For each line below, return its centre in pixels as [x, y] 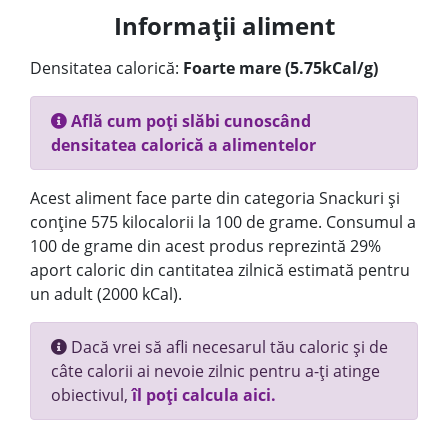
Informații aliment [224, 25]
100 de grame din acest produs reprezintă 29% [205, 246]
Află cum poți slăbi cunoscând [189, 121]
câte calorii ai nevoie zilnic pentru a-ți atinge [215, 371]
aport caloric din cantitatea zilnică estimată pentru [220, 270]
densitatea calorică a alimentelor [183, 145]
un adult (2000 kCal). [106, 294]
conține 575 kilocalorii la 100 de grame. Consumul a [223, 222]
